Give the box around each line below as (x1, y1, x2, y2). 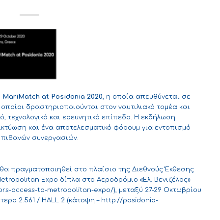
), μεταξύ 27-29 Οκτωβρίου (113, 187, 201, 194)
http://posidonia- (101, 197, 158, 204)
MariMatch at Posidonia (2, 93, 85, 100)
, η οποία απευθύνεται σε (103, 93, 191, 100)
